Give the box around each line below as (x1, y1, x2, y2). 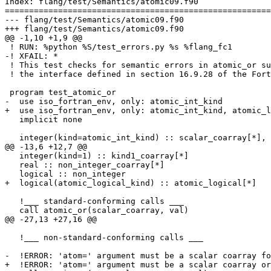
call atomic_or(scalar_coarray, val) (5, 206, 19, 215)
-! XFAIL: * (5, 51, 58, 61)
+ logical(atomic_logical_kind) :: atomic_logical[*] (5, 178, 256, 188)
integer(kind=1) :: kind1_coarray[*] (5, 151, 19, 161)
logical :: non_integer (5, 169, 19, 179)
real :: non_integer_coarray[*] (5, 160, 19, 170)
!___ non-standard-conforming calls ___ (5, 233, 19, 243)
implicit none (5, 115, 19, 125)
